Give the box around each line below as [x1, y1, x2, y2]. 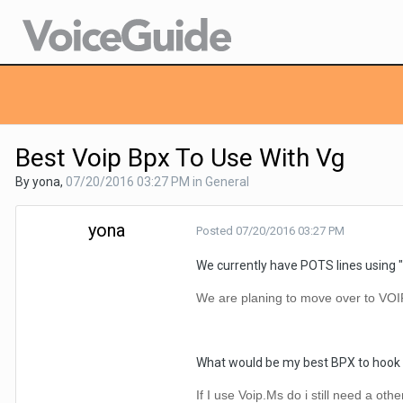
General [205, 175, 249, 189]
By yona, [15, 175, 66, 189]
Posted [196, 224, 236, 237]
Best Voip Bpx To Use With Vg [15, 143, 345, 173]
